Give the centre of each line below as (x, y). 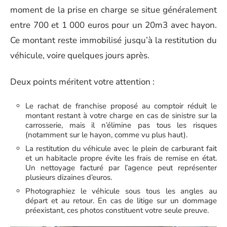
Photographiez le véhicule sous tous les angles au (121, 191)
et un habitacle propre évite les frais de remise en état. (121, 158)
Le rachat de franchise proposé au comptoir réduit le (121, 106)
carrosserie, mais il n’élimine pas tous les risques (121, 125)
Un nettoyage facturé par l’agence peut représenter (121, 167)
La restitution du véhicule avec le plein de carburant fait (121, 148)
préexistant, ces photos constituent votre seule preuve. (117, 210)
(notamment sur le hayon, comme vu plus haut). (106, 135)
